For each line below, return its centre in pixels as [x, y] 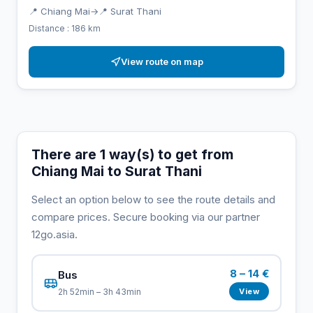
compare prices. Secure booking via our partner [146, 217]
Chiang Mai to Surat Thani [117, 171]
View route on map [162, 61]
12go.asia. [54, 234]
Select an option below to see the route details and [153, 199]
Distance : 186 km [65, 28]
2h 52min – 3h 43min [100, 292]
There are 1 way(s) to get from [132, 154]
